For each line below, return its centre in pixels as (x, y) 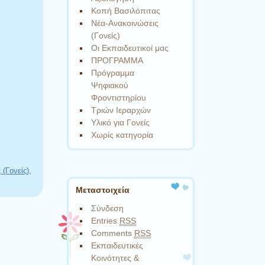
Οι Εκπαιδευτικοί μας (130, 48)
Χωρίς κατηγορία (122, 135)
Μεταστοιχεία (103, 190)
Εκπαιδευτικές (117, 246)
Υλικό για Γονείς (121, 123)
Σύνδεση (108, 209)
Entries (106, 221)
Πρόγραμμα (113, 73)
